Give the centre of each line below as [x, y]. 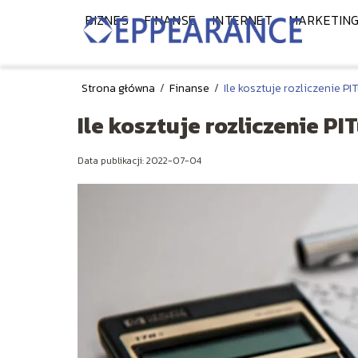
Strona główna [119, 88]
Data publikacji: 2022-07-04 [139, 161]
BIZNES [107, 20]
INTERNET [243, 20]
